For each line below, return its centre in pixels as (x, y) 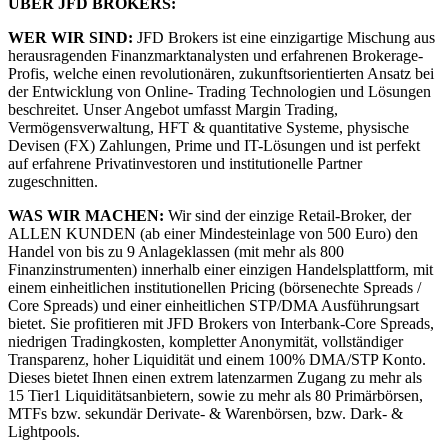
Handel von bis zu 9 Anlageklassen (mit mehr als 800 (176, 251)
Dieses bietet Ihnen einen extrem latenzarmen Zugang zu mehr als (215, 377)
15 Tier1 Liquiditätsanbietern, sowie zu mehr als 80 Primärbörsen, (215, 395)
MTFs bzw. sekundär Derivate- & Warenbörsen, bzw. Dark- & (205, 413)
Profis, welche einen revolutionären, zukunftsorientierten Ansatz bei (221, 73)
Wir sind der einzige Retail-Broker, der (287, 215)
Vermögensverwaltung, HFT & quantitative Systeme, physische (208, 127)
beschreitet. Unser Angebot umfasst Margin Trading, (173, 109)
